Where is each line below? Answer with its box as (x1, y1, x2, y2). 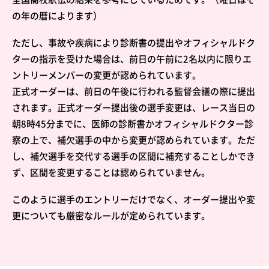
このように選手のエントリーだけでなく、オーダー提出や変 (12, 193, 255, 207)
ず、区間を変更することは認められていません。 (12, 166, 210, 180)
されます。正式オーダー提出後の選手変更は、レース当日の (12, 101, 255, 115)
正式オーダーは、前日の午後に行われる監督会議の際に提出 (12, 85, 255, 98)
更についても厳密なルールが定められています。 (12, 209, 210, 223)
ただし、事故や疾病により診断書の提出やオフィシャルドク (12, 36, 255, 50)
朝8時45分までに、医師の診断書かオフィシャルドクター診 (12, 117, 253, 131)
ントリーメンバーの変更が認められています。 (12, 68, 201, 82)
